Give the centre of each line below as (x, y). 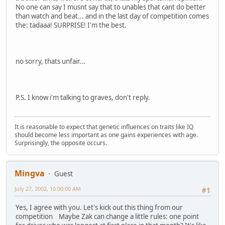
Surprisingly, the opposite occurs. (61, 143)
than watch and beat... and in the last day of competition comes (112, 16)
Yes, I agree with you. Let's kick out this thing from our (99, 208)
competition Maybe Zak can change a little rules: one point (107, 217)
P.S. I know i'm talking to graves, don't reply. (83, 97)
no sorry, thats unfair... (50, 61)
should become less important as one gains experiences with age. (106, 135)
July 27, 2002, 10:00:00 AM (48, 189)
